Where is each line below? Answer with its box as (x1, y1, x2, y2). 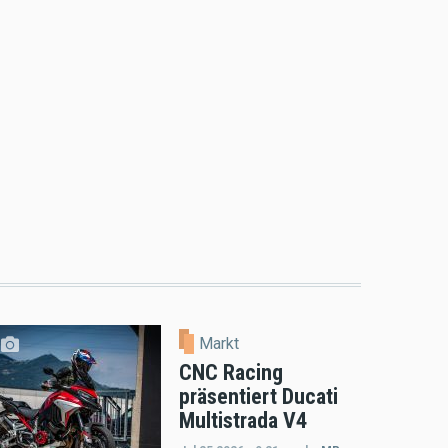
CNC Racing (178, 360, 283, 386)
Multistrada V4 (178, 408, 307, 434)
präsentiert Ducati (178, 384, 338, 410)
